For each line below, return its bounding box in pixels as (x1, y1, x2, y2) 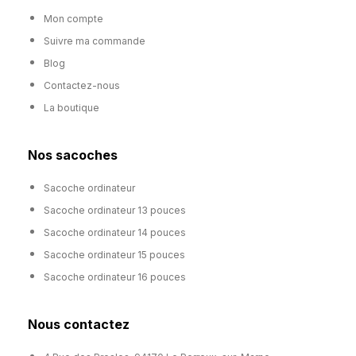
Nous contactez (28, 316, 130, 333)
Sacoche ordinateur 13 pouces (44, 204, 186, 217)
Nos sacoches (28, 147, 118, 164)
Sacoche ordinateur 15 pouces (44, 249, 185, 261)
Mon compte (44, 13, 103, 25)
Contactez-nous (44, 79, 120, 92)
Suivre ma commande (44, 35, 145, 48)
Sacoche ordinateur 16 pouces (44, 271, 186, 284)
